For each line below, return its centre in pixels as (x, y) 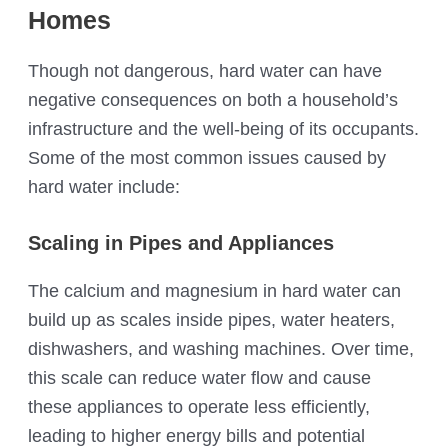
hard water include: (104, 186)
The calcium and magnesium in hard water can (215, 291)
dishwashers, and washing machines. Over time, (221, 349)
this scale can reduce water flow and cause (200, 378)
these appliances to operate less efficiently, (199, 407)
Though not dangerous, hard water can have (205, 70)
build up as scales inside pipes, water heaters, (212, 320)
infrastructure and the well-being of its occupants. (224, 128)
